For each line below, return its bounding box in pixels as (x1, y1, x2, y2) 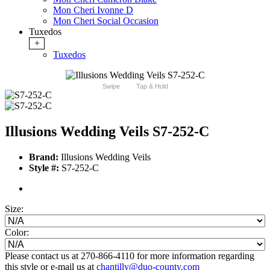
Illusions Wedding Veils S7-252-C (5, 124, 209, 140)
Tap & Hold (136, 83, 168, 90)
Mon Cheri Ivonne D (53, 5, 133, 16)
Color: (5, 227, 29, 238)
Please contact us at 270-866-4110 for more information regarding (5, 251, 254, 262)
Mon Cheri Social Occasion (53, 16, 159, 27)
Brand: (29, 152, 58, 163)
